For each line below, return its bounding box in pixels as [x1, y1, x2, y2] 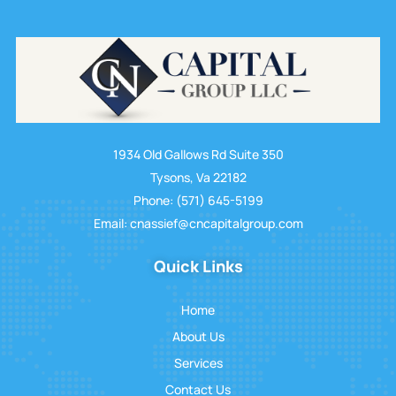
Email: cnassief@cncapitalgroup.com [93, 215, 303, 232]
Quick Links [153, 255, 243, 278]
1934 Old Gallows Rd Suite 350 [112, 146, 284, 164]
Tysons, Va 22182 [149, 169, 247, 187]
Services [173, 354, 223, 372]
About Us [171, 328, 225, 346]
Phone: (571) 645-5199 [133, 192, 263, 209]
